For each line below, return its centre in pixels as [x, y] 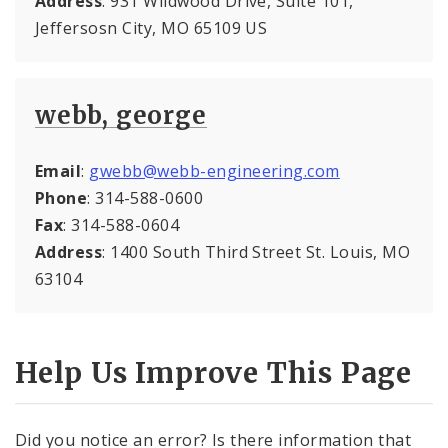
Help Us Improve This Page [213, 373]
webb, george [121, 115]
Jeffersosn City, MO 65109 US [151, 27]
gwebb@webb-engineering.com [214, 170]
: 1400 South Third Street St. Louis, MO [256, 251]
